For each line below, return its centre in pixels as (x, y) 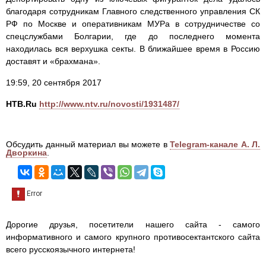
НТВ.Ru (21, 104)
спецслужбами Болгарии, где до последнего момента (133, 37)
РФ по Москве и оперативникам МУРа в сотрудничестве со (133, 24)
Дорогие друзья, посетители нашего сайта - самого (133, 225)
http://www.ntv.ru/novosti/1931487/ (109, 104)
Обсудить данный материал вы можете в (88, 145)
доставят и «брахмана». (53, 61)
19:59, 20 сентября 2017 (54, 83)
